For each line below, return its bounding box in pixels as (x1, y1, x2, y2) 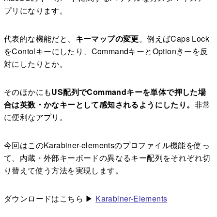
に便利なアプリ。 (4, 111, 68, 123)
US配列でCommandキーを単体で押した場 (51, 86, 206, 97)
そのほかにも (4, 86, 52, 97)
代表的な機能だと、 (4, 32, 76, 44)
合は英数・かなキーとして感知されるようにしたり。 (4, 98, 195, 110)
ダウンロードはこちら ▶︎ (4, 192, 96, 204)
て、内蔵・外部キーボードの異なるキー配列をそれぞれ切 (4, 152, 211, 163)
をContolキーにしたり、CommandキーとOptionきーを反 (4, 45, 208, 57)
